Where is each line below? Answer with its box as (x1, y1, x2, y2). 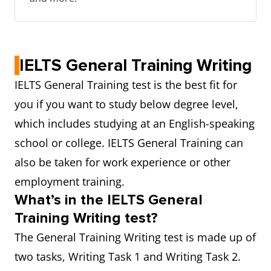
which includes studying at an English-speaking (15, 116, 255, 131)
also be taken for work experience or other (15, 155, 230, 169)
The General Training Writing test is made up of (15, 230, 256, 244)
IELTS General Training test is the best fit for (15, 77, 237, 92)
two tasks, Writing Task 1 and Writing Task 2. (15, 249, 241, 264)
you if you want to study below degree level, (15, 97, 238, 111)
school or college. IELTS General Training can (15, 135, 243, 150)
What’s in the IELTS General (15, 191, 203, 209)
